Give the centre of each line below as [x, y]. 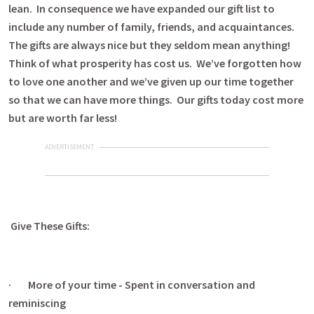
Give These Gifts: [50, 226]
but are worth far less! [63, 118]
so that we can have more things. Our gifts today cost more [156, 100]
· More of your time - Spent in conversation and [132, 285]
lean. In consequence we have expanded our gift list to [142, 8]
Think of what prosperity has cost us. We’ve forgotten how [155, 63]
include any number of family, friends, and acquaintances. [152, 27]
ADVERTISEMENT [69, 147]
